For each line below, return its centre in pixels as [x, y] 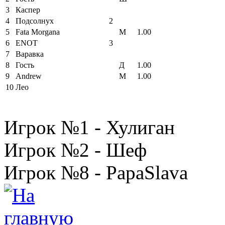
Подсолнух [35, 21]
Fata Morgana [38, 32]
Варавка [30, 54]
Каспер [28, 10]
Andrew [29, 76]
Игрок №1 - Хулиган [89, 128]
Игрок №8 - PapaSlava [96, 173]
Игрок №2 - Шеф [75, 150]
